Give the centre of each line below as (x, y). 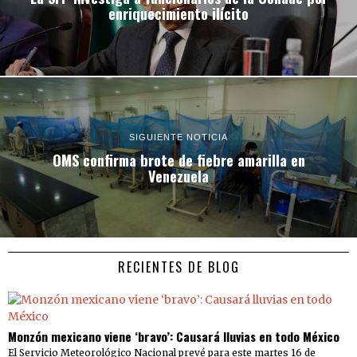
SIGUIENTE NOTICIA (178, 137)
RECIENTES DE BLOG (178, 267)
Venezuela (178, 175)
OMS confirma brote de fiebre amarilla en (178, 159)
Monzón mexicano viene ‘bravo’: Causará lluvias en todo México (174, 337)
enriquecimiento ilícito (178, 14)
